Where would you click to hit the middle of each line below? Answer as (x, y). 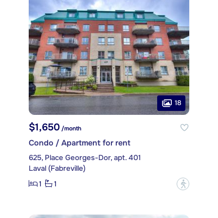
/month (71, 128)
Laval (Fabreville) (57, 168)
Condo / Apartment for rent (80, 143)
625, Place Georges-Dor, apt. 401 (85, 157)
